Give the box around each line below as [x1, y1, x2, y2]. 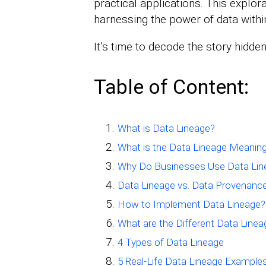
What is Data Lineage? [117, 122, 215, 135]
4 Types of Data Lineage [117, 236, 224, 249]
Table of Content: [93, 75, 249, 99]
